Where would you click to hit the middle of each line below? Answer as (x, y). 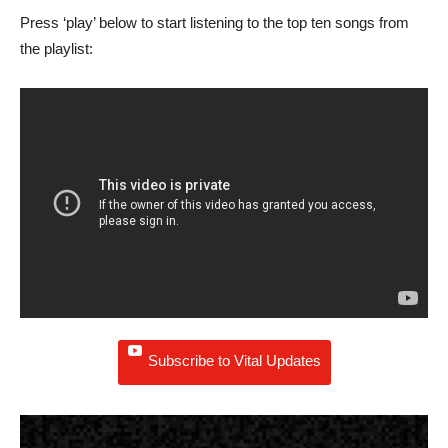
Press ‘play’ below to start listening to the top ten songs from (214, 22)
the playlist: (56, 48)
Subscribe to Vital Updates (234, 361)
